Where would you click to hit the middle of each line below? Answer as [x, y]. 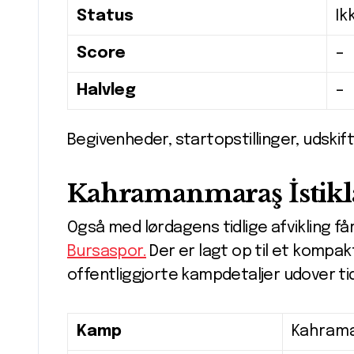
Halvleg [106, 91]
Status [105, 17]
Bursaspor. [107, 252]
